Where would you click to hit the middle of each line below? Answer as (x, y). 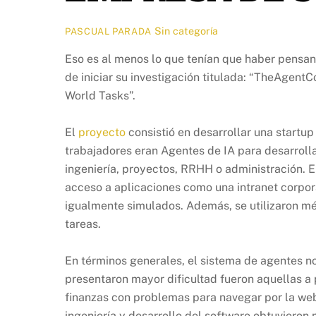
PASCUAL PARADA (109, 32)
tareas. (83, 224)
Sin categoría (187, 31)
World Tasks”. (100, 95)
